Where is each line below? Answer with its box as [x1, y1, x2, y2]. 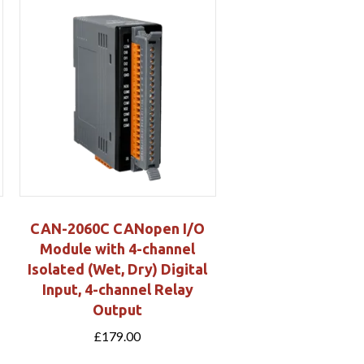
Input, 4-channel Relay [41, 280, 193, 297]
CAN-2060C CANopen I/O [30, 219, 206, 236]
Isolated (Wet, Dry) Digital [28, 260, 208, 277]
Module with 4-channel [40, 240, 196, 257]
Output [93, 301, 143, 318]
